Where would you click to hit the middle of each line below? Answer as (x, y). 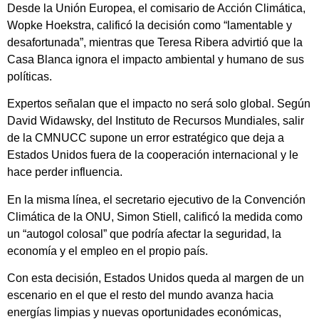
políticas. (30, 76)
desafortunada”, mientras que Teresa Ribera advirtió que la (155, 42)
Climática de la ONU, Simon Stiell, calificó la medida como (155, 216)
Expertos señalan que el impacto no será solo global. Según (159, 104)
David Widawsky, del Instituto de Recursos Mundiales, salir (156, 121)
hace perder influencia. (65, 172)
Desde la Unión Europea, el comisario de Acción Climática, (156, 8)
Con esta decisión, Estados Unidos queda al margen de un (156, 278)
